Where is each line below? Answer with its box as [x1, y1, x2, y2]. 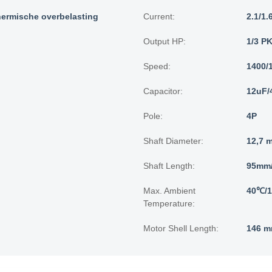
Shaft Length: [143, 161, 195, 171]
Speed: [143, 61, 171, 71]
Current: [143, 12, 175, 21]
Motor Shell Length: [143, 223, 219, 233]
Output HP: [143, 36, 186, 46]
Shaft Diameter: [143, 136, 203, 146]
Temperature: [143, 199, 195, 208]
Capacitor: [143, 86, 183, 96]
